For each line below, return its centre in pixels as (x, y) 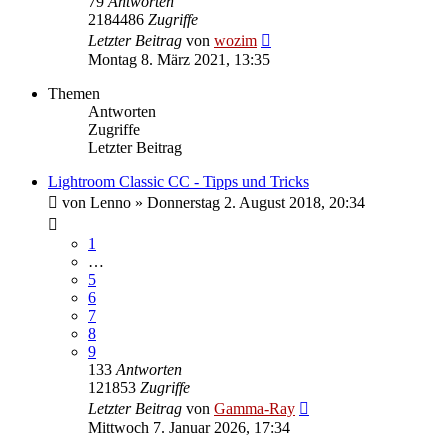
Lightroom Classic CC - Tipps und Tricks (178, 181)
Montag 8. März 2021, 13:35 (179, 59)
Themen (74, 93)
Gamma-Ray (254, 408)
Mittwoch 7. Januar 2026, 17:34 (189, 427)
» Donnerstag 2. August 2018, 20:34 (248, 202)
